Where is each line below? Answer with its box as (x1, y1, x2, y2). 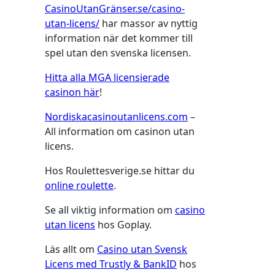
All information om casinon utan (45, 125, 195, 138)
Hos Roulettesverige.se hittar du (45, 164, 195, 177)
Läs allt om (45, 242, 97, 256)
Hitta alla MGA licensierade (45, 71, 169, 84)
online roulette (45, 179, 114, 192)
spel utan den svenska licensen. (45, 46, 191, 60)
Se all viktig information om (45, 203, 175, 217)
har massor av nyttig (99, 17, 198, 30)
